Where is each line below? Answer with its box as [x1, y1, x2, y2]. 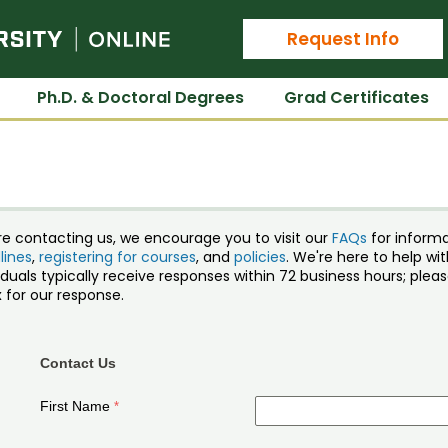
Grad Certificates [284, 86, 429, 109]
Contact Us [40, 354, 117, 371]
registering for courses [38, 246, 196, 267]
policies [233, 246, 286, 267]
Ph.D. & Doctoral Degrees [37, 86, 244, 109]
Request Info [287, 26, 399, 51]
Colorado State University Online [170, 13, 425, 36]
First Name [40, 397, 111, 414]
